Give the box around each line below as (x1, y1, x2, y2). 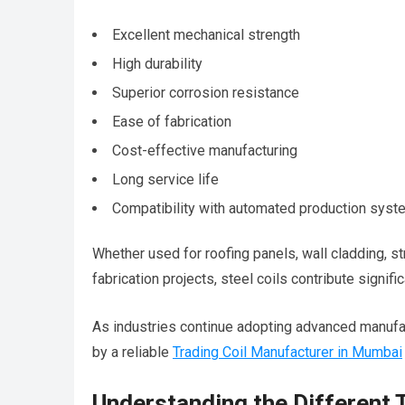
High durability (112, 55, 202, 73)
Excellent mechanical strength (112, 26, 300, 44)
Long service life (112, 171, 219, 189)
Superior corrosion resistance (112, 84, 299, 102)
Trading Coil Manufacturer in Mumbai (173, 344, 402, 362)
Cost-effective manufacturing (112, 142, 297, 160)
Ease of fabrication (112, 113, 231, 131)
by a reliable (92, 344, 173, 362)
